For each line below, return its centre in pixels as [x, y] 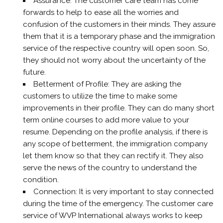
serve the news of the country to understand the [110, 168]
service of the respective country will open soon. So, [116, 49]
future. [34, 72]
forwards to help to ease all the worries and [101, 13]
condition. [41, 180]
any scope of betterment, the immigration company [115, 144]
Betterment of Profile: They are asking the [107, 84]
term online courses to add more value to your [106, 120]
